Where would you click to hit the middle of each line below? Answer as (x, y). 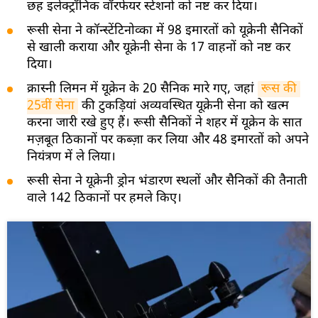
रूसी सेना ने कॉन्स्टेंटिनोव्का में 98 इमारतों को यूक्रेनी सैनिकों (165, 31)
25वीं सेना (51, 106)
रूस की (279, 89)
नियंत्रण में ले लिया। (71, 157)
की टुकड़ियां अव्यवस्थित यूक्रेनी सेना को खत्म (183, 106)
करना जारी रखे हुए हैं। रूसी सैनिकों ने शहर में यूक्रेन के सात (164, 123)
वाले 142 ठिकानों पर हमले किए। (104, 198)
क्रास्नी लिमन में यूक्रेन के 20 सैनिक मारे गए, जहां (142, 89)
